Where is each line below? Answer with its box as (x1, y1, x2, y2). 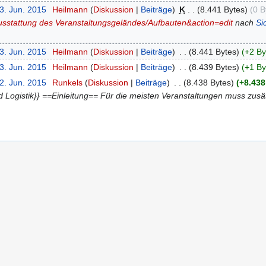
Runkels (52, 78, 83, 88)
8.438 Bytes (186, 78, 231, 88)
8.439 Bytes (191, 62, 236, 72)
